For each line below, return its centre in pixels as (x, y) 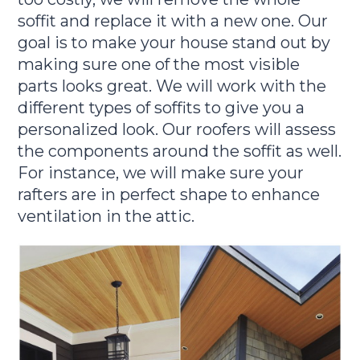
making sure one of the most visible (159, 65)
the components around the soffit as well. (180, 151)
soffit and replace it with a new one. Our (173, 21)
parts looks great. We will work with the (172, 86)
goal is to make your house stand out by (174, 43)
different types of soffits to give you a (162, 108)
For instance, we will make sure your (161, 173)
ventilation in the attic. (106, 217)
